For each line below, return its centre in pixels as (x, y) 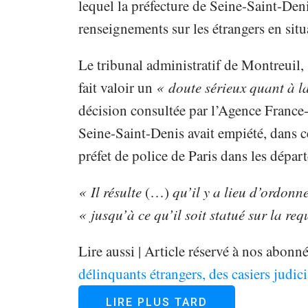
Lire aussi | (109, 251)
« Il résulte (111, 192)
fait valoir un (117, 88)
